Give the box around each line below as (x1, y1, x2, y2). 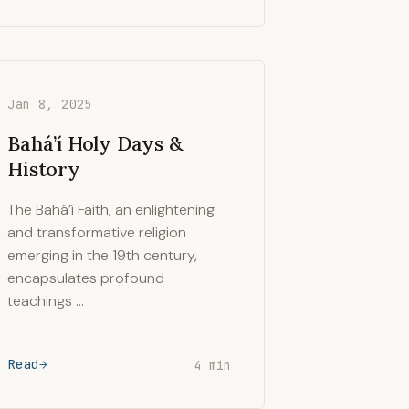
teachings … (7, 291, 85, 310)
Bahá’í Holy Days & (7, 131, 183, 156)
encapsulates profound (7, 268, 165, 288)
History (7, 156, 80, 182)
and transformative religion (7, 223, 187, 242)
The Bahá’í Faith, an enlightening (7, 200, 215, 219)
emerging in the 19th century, (7, 246, 198, 265)
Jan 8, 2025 (7, 96, 92, 112)
